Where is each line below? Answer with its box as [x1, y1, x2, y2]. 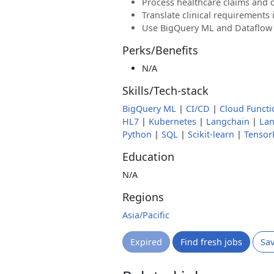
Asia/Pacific [122, 209, 169, 221]
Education [122, 149, 174, 164]
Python [122, 128, 152, 140]
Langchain [206, 116, 250, 127]
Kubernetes [149, 116, 196, 127]
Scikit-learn [188, 128, 234, 140]
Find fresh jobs [180, 236, 242, 248]
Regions [122, 190, 164, 204]
